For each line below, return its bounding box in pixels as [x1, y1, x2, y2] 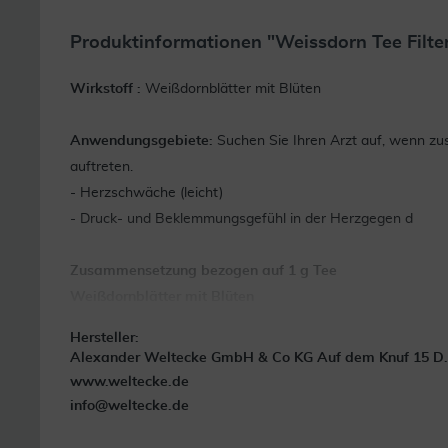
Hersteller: [70, 331, 139, 345]
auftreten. [70, 160, 133, 174]
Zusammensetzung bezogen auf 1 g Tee [70, 264, 337, 278]
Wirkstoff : [70, 82, 141, 96]
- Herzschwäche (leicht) [70, 186, 223, 200]
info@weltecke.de [70, 399, 189, 413]
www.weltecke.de [70, 375, 189, 389]
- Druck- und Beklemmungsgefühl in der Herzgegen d [70, 212, 413, 226]
